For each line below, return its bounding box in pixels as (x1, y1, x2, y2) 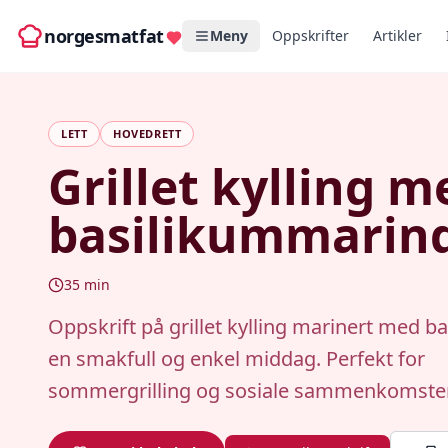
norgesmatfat (44, 24, 164, 48)
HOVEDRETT (113, 126, 182, 141)
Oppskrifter (271, 26, 349, 45)
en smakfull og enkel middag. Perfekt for (48, 345, 425, 372)
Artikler (372, 26, 422, 45)
